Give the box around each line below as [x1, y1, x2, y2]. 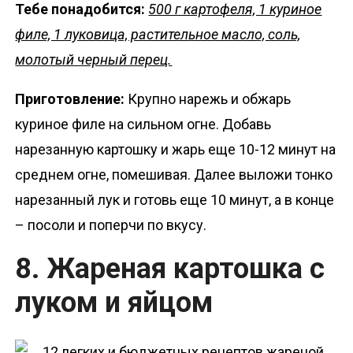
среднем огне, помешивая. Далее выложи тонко [15, 166, 333, 183]
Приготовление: [15, 91, 128, 107]
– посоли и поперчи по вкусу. [15, 217, 207, 233]
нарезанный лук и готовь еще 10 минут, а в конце [15, 191, 335, 208]
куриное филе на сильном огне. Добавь [15, 116, 272, 132]
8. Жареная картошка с [15, 252, 325, 285]
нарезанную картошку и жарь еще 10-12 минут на [15, 141, 336, 158]
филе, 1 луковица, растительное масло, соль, [15, 26, 301, 43]
